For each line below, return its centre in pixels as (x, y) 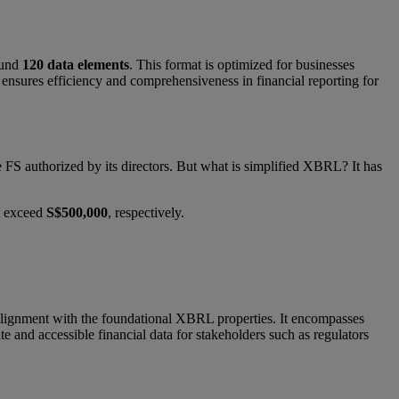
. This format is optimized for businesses (242, 65)
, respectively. (146, 212)
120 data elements (76, 65)
